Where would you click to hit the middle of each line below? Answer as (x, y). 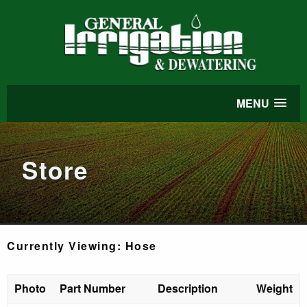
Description (188, 288)
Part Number (93, 288)
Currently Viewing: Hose (82, 246)
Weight (274, 288)
